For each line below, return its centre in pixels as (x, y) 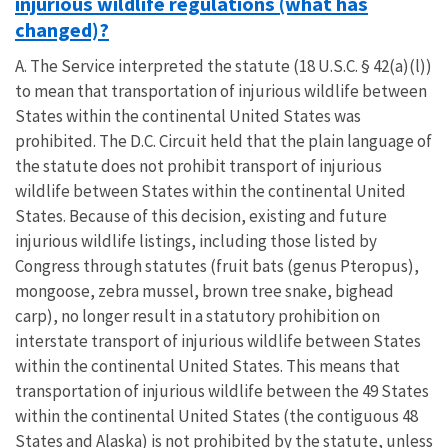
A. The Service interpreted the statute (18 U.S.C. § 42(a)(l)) (223, 65)
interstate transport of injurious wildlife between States (218, 340)
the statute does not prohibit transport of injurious (198, 165)
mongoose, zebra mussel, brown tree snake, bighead (204, 290)
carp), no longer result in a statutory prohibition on (197, 315)
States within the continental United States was (188, 115)
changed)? (62, 29)
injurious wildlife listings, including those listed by (196, 240)
